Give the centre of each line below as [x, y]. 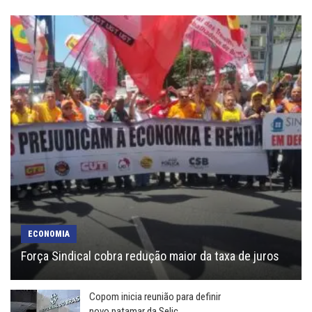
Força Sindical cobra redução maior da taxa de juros [150, 256]
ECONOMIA [49, 234]
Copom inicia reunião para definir [155, 296]
